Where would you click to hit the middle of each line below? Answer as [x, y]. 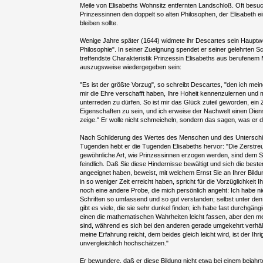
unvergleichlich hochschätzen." [124, 243]
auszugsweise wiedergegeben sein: [131, 67]
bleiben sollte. [99, 23]
